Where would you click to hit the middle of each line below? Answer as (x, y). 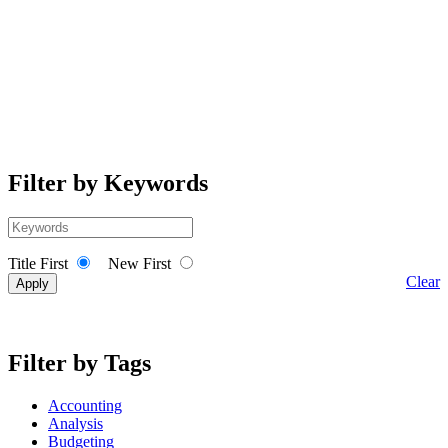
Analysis (75, 423)
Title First (40, 263)
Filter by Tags (79, 362)
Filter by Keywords (108, 183)
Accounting (85, 405)
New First (141, 263)
